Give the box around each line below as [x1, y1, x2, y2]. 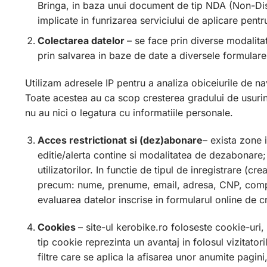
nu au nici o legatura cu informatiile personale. [25, 107, 233, 119]
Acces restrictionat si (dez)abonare [37, 133, 203, 146]
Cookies [37, 221, 78, 233]
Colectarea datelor [37, 35, 127, 47]
